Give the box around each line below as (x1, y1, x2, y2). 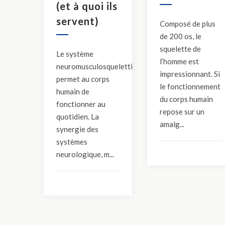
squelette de (159, 44, 201, 53)
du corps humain (159, 94, 213, 103)
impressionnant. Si (159, 69, 220, 78)
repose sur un (159, 106, 204, 116)
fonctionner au (56, 99, 105, 108)
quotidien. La (56, 111, 99, 121)
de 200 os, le (159, 31, 201, 41)
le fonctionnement (159, 81, 220, 91)
